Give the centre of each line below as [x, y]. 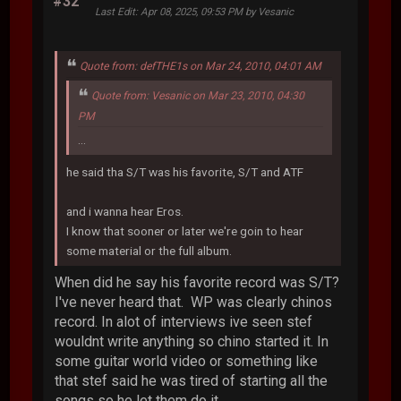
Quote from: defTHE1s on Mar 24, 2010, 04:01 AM [201, 67]
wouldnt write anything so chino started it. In [192, 341]
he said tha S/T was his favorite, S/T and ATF [185, 171]
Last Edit [115, 11]
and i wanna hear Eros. [125, 211]
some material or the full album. [149, 250]
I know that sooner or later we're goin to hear [185, 230]
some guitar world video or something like [187, 361]
